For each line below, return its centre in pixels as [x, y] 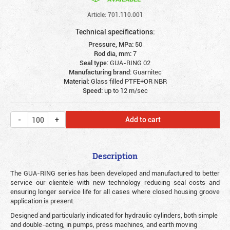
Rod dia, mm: [113, 53]
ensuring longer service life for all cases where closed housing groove [115, 191]
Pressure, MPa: [111, 44]
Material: [77, 81]
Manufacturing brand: [101, 72]
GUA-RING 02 [130, 63]
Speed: [93, 90]
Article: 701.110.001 [115, 14]
